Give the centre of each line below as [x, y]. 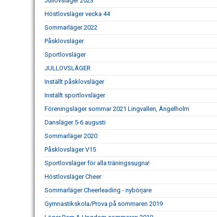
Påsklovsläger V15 [70, 149]
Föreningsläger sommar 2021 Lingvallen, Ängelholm [117, 109]
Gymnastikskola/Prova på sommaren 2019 [104, 204]
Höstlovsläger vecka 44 [77, 14]
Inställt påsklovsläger [74, 82]
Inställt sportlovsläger [75, 95]
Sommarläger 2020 [71, 136]
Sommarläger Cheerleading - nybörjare [98, 190]
